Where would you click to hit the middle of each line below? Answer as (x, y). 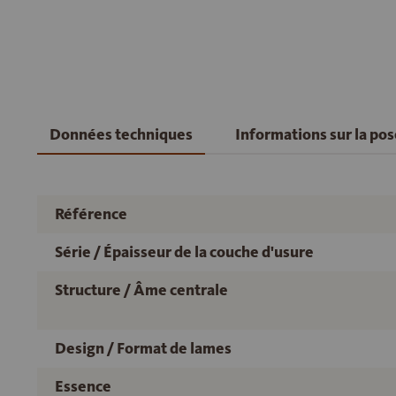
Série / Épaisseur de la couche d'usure (184, 252)
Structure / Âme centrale (141, 290)
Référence (91, 214)
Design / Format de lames (143, 348)
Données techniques (121, 134)
